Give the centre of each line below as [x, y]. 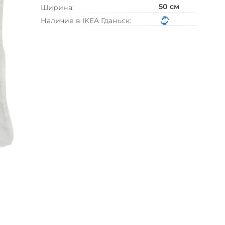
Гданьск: [116, 21]
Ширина [56, 8]
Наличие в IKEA [71, 21]
